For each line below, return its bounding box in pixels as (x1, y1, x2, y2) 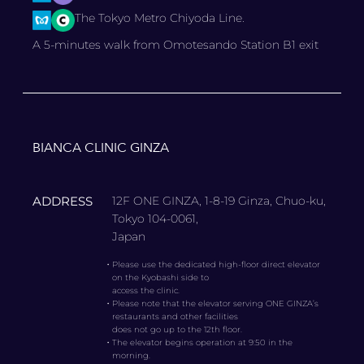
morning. (112, 350, 151, 362)
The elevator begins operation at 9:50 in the (112, 337, 293, 349)
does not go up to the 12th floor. (112, 324, 243, 336)
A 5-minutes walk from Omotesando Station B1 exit (32, 37, 318, 53)
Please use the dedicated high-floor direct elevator (112, 259, 321, 271)
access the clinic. (112, 285, 180, 297)
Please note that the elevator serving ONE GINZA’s (112, 298, 319, 310)
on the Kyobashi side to (112, 272, 210, 284)
